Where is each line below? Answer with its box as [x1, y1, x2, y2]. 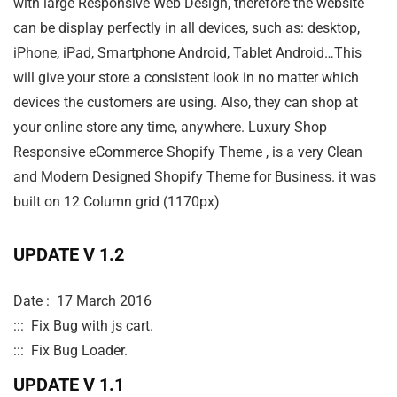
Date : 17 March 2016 [13, 292, 155, 310]
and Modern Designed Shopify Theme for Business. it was [13, 168, 376, 186]
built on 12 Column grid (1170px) [13, 193, 220, 211]
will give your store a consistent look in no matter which [13, 69, 359, 87]
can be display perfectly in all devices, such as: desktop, [13, 19, 360, 37]
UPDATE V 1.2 [13, 244, 124, 266]
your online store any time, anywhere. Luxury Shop [13, 119, 327, 136]
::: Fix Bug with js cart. [13, 317, 153, 335]
